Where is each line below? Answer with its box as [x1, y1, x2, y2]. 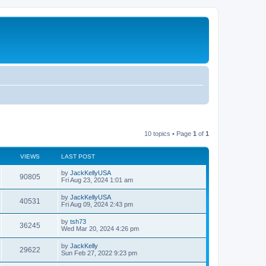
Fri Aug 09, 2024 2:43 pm [61, 200, 133, 208]
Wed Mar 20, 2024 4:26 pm [61, 224, 139, 232]
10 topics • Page [144, 129, 193, 137]
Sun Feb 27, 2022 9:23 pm [61, 249, 137, 256]
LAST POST [61, 153, 95, 160]
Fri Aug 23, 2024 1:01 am [61, 176, 133, 183]
